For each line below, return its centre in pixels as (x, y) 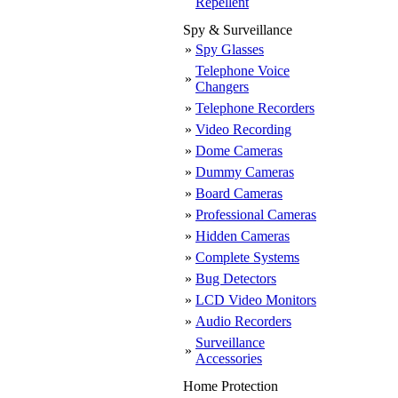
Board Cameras (239, 193)
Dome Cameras (239, 151)
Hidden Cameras (243, 236)
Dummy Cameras (245, 172)
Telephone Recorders (255, 108)
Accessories (229, 358)
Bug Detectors (236, 279)
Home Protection (231, 386)
